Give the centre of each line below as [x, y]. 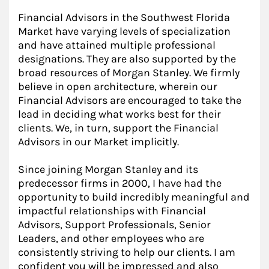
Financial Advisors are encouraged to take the [130, 100]
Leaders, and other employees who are [111, 238]
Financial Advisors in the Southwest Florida [124, 17]
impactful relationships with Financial [112, 211]
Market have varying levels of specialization [124, 31]
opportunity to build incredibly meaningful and [134, 197]
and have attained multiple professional [117, 45]
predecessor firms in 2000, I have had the [120, 183]
